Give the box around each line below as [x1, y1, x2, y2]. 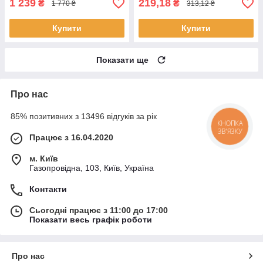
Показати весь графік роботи [29, 215, 152, 225]
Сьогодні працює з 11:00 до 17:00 [29, 205, 168, 215]
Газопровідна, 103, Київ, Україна [29, 163, 154, 173]
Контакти [29, 184, 67, 194]
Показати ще [96, 55, 149, 65]
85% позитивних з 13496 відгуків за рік [11, 112, 157, 122]
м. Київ [29, 154, 58, 164]
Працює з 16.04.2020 [29, 133, 113, 143]
